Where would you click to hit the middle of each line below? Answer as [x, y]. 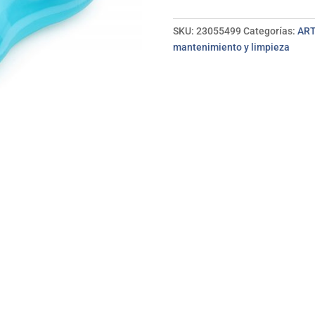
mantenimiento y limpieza [231, 47]
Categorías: [270, 31]
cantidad [192, 8]
